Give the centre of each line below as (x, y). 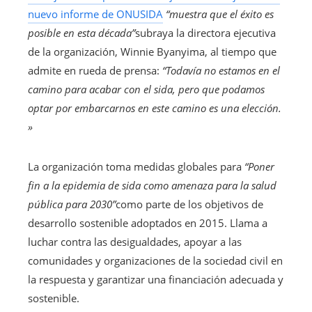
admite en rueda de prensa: (95, 71)
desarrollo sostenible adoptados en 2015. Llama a (148, 223)
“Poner (259, 167)
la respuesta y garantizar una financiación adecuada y (156, 280)
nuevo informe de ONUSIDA (95, 14)
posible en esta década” (81, 33)
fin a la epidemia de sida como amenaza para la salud (152, 186)
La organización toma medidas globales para (136, 167)
